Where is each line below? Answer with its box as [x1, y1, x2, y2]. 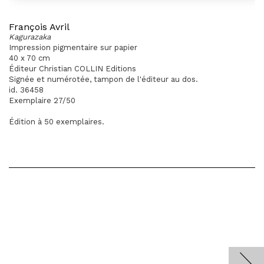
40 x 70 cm [9, 54, 50, 62]
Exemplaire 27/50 [9, 96, 75, 105]
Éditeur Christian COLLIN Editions [9, 64, 136, 73]
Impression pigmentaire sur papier [9, 43, 137, 52]
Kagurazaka [9, 32, 51, 41]
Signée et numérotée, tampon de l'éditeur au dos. [9, 75, 198, 84]
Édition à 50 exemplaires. [9, 117, 104, 126]
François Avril [9, 21, 70, 32]
